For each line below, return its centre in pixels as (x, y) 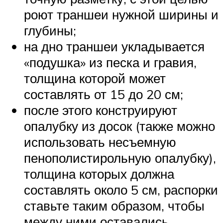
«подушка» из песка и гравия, (110, 62)
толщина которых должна (99, 174)
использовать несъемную (100, 142)
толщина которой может (95, 78)
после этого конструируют (101, 110)
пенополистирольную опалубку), (120, 158)
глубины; (50, 31)
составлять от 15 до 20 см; (104, 94)
